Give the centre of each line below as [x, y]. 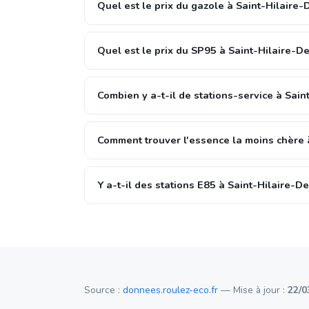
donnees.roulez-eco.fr [170, 290]
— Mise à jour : [253, 290]
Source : [103, 290]
